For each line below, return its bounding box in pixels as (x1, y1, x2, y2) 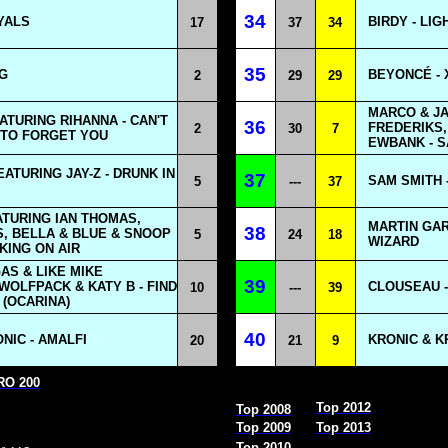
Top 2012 (315, 400, 371, 415)
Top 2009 (235, 420, 291, 435)
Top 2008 (235, 402, 291, 417)
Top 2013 (315, 420, 371, 435)
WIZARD (367, 234, 419, 249)
